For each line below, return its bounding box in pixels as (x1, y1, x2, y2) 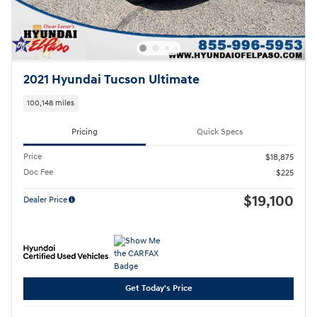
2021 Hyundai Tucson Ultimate (23, 72, 200, 88)
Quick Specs (197, 127, 243, 138)
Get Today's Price (125, 283, 192, 294)
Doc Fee (23, 166, 53, 178)
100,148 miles (27, 98, 75, 108)
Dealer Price (23, 194, 67, 205)
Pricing (71, 127, 98, 138)
